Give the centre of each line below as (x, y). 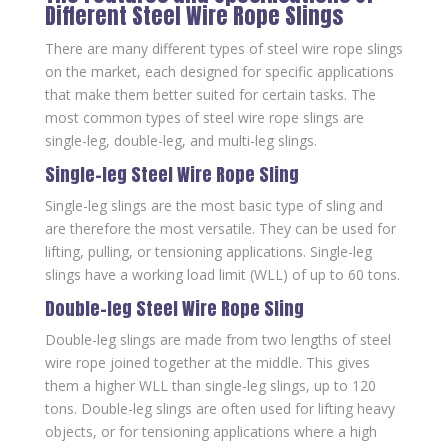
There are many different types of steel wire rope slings (223, 48)
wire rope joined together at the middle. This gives (207, 362)
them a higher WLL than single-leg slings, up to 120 (210, 385)
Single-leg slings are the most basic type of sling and (213, 205)
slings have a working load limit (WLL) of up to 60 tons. (222, 274)
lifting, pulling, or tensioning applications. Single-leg (208, 251)
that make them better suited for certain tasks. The (210, 94)
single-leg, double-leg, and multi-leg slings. (180, 140)
